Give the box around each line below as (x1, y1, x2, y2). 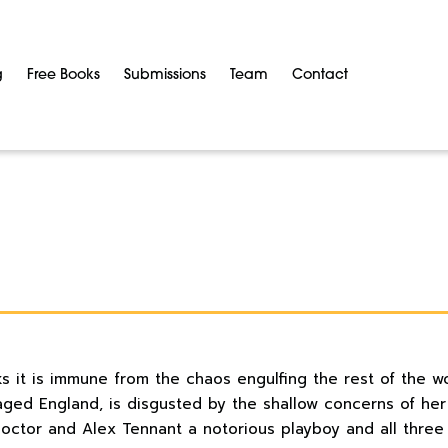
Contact (292, 67, 348, 83)
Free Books (27, 67, 100, 83)
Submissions (124, 67, 206, 83)
